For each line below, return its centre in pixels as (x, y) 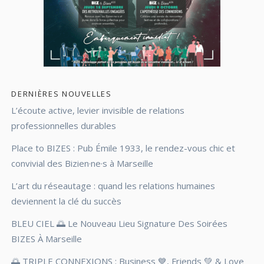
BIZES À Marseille (47, 238)
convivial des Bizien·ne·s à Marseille (82, 163)
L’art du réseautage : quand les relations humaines (113, 185)
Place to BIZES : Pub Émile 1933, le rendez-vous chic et (123, 148)
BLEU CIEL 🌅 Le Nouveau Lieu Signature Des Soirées (120, 223)
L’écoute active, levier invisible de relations (98, 110)
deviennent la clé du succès (67, 201)
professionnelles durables (64, 125)
